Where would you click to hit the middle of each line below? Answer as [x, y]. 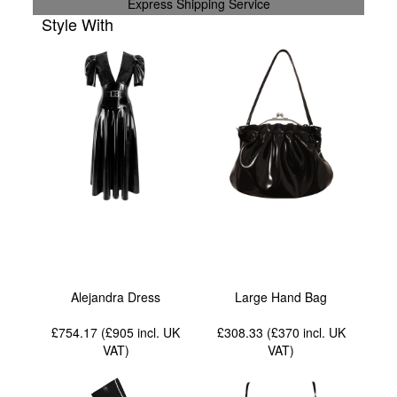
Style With [78, 23]
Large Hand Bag [281, 296]
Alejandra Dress [116, 296]
